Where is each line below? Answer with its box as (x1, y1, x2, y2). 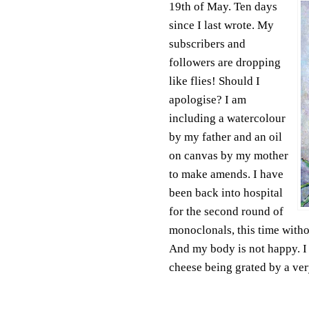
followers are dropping (168, 55, 281, 69)
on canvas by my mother (168, 148, 288, 162)
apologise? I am (168, 92, 246, 106)
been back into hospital (168, 186, 283, 199)
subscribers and (168, 37, 246, 50)
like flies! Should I (168, 74, 260, 88)
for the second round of (168, 204, 283, 218)
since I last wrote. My (168, 18, 274, 32)
